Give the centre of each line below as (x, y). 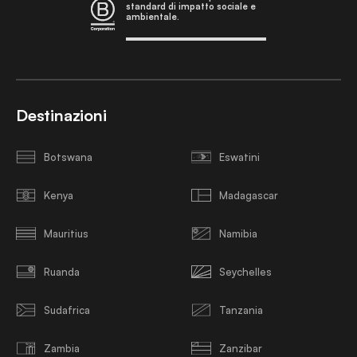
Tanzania (241, 310)
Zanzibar (241, 348)
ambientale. (153, 17)
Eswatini (239, 157)
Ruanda (62, 271)
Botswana (68, 157)
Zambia (62, 348)
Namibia (238, 233)
